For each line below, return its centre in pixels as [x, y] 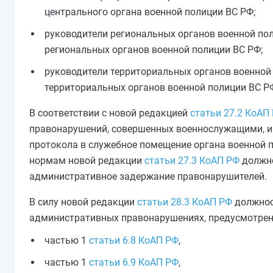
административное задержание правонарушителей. [148, 176]
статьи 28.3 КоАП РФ [185, 202]
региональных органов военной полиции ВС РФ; [154, 50]
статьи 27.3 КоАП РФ [192, 161]
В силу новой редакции [83, 202]
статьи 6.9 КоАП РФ [134, 262]
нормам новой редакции [87, 161]
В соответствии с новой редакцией [110, 113]
